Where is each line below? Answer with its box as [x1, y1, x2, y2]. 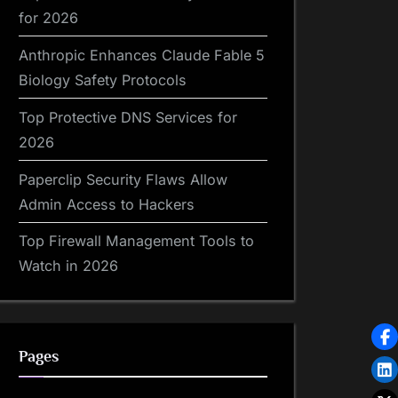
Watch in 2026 [19, 257, 118, 275]
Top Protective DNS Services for [19, 107, 237, 126]
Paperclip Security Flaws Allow [19, 170, 227, 188]
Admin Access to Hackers [19, 195, 195, 213]
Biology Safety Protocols [19, 70, 187, 89]
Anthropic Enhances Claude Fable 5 [19, 45, 265, 64]
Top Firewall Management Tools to [19, 232, 254, 251]
